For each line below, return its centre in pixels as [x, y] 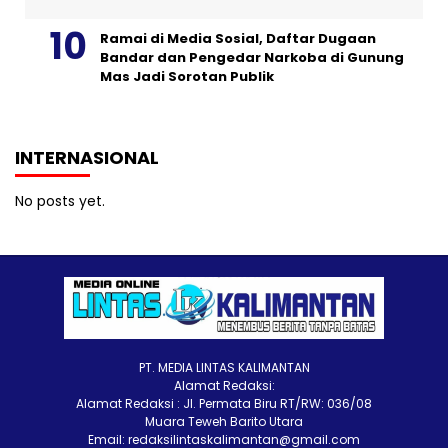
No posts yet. [60, 200]
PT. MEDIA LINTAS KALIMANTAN [224, 367]
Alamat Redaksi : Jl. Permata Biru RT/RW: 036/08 [224, 403]
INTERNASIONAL [87, 157]
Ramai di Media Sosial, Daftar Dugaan [238, 38]
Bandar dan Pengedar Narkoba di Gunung [252, 57]
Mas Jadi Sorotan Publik [187, 76]
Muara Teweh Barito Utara [224, 421]
